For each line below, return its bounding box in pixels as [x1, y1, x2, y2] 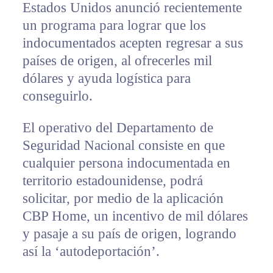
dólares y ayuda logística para [22, 70, 191, 86]
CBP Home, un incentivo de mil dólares [22, 208, 248, 224]
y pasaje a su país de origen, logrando [22, 225, 236, 241]
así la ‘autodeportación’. [22, 243, 160, 259]
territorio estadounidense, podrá [22, 172, 203, 188]
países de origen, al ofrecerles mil [22, 52, 212, 68]
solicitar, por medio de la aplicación [22, 190, 224, 206]
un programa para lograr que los [22, 17, 206, 33]
